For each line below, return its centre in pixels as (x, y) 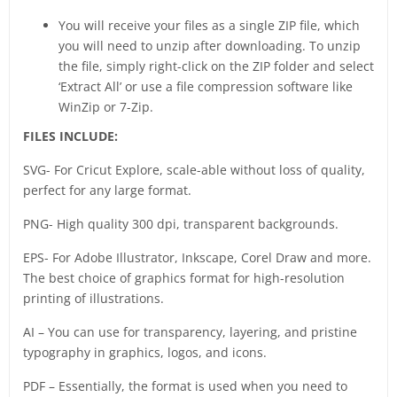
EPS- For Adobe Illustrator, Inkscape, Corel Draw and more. (197, 258)
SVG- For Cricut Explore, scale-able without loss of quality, (194, 170)
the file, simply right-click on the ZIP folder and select (216, 66)
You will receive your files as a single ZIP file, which (209, 26)
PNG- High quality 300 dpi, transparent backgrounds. (181, 224)
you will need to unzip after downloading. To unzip (210, 46)
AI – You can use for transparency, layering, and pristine (190, 332)
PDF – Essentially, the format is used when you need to (185, 386)
